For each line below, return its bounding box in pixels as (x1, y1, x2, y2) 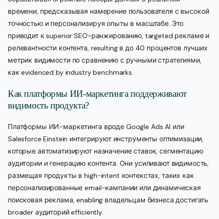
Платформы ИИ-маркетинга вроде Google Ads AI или (8, 122, 184, 131)
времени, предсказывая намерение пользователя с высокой (8, 7, 209, 16)
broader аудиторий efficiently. (8, 208, 103, 217)
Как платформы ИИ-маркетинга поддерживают (8, 88, 187, 99)
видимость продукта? (8, 100, 89, 111)
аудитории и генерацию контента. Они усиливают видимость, (8, 159, 209, 168)
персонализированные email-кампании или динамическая (8, 183, 201, 193)
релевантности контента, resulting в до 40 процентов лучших (8, 44, 208, 53)
